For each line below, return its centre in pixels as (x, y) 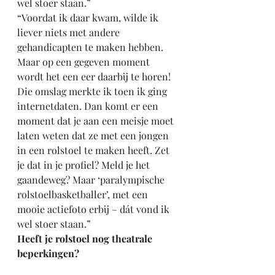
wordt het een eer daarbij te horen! (95, 76)
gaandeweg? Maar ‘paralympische (92, 180)
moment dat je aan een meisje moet (97, 121)
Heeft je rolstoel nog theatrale (86, 238)
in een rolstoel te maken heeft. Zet (95, 150)
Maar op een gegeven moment (85, 62)
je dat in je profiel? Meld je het (85, 165)
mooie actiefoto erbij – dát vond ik (95, 209)
